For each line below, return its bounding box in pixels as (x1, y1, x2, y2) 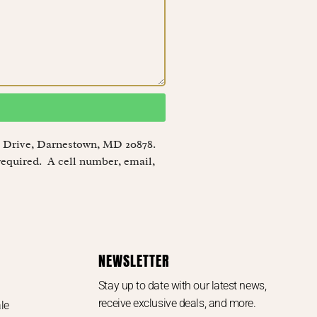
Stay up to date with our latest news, (98, 278, 267, 292)
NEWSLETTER (98, 249, 170, 272)
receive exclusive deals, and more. (98, 296, 256, 310)
